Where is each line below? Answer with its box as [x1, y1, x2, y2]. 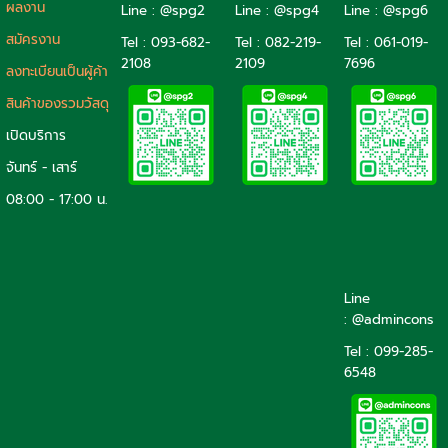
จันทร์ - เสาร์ [6, 157, 77, 179]
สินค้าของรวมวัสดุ [6, 93, 109, 115]
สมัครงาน [6, 29, 60, 51]
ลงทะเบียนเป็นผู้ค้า [6, 61, 108, 83]
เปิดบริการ [6, 125, 66, 147]
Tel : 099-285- [344, 341, 433, 363]
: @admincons [344, 309, 434, 331]
